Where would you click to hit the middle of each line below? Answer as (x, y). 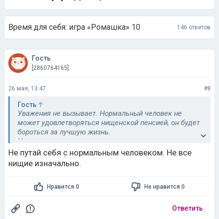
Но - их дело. (39, 141)
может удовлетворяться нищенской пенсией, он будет (109, 123)
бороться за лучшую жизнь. (64, 132)
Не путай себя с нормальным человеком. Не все (100, 153)
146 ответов (194, 27)
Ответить (187, 208)
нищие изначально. (45, 163)
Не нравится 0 (164, 186)
